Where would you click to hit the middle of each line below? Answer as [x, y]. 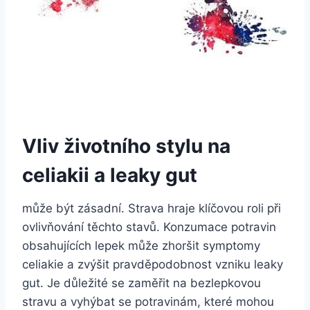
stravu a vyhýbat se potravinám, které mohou [148, 301]
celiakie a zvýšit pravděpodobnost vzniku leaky [153, 264]
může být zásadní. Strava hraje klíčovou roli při [152, 208]
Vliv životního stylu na [126, 146]
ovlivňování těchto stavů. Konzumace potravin [149, 227]
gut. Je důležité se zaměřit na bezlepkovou [142, 283]
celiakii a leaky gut [110, 175]
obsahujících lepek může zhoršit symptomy [141, 245]
